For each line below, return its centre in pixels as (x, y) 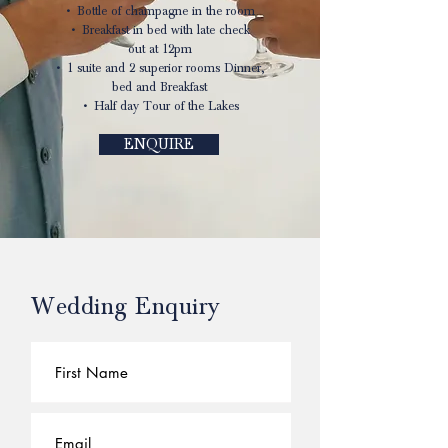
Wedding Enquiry (129, 306)
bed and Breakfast (159, 87)
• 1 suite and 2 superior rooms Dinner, (159, 68)
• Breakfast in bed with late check (159, 30)
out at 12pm (159, 49)
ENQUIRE (159, 144)
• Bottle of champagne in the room (159, 11)
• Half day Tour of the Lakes (159, 106)
